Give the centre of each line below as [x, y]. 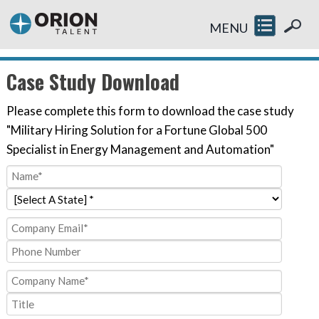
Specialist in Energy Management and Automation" [140, 149]
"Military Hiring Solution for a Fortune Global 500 [136, 130]
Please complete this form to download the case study [150, 110]
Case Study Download [93, 81]
